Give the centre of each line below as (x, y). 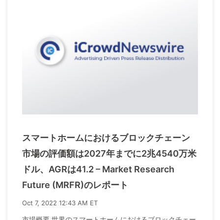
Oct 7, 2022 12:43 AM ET (60, 203)
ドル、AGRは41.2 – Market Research (98, 169)
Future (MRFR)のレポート (75, 185)
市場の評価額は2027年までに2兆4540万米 (109, 154)
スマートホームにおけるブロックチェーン (106, 138)
